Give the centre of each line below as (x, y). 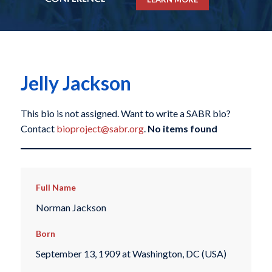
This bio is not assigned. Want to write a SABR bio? (125, 114)
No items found (182, 129)
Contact (38, 129)
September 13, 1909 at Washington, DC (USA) (131, 254)
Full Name (56, 188)
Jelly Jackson (76, 83)
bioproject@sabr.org (100, 129)
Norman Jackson (71, 207)
